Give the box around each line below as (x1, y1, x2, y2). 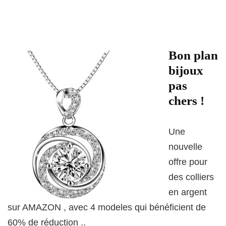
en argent (168, 187, 207, 197)
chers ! (168, 94, 204, 107)
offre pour (168, 157, 207, 167)
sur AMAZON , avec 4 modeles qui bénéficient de (8, 202, 206, 212)
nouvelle (168, 142, 202, 152)
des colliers (168, 172, 214, 182)
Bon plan (168, 48, 218, 62)
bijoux (168, 64, 203, 77)
